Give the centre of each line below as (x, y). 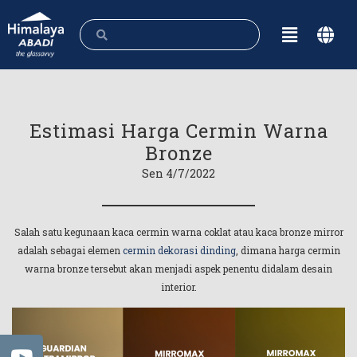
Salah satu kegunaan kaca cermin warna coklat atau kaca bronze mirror (178, 232)
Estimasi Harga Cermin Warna (178, 131)
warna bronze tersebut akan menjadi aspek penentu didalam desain (178, 269)
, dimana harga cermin (288, 250)
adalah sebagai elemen (70, 250)
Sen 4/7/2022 (178, 173)
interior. (178, 287)
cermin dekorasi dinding (179, 250)
